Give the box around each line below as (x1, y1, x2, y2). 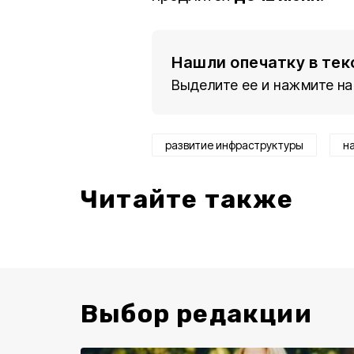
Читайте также (81, 184, 294, 215)
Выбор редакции (81, 299, 312, 330)
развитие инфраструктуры (165, 138, 303, 153)
